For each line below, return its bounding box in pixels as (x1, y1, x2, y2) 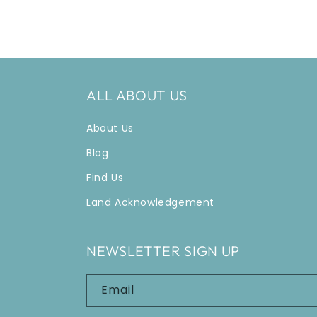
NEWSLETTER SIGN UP (86, 242, 240, 260)
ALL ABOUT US (86, 86, 188, 104)
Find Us (86, 171, 124, 185)
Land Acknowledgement (86, 195, 214, 209)
